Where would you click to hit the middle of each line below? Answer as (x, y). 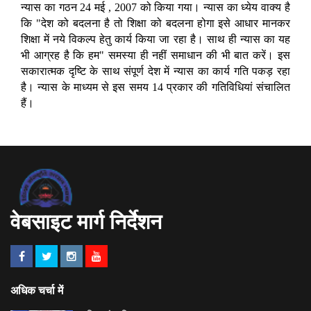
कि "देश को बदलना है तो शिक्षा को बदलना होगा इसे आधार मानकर (155, 24)
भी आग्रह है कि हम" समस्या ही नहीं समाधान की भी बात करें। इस (155, 56)
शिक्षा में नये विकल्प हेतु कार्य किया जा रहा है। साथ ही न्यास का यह (155, 40)
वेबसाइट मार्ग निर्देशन (86, 221)
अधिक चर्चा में (37, 291)
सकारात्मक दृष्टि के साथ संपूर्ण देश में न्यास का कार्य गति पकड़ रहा (155, 72)
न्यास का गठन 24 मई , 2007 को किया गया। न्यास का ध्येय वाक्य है (155, 8)
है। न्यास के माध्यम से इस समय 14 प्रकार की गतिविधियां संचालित (155, 87)
